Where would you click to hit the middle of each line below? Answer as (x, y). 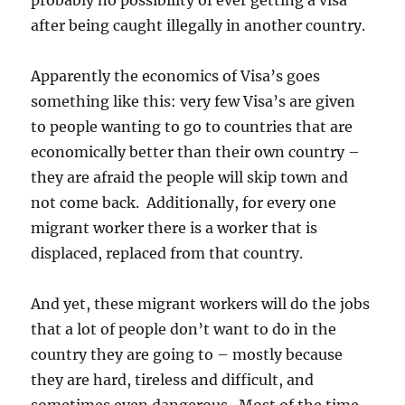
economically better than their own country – (196, 152)
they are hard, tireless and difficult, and (173, 380)
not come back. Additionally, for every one (184, 202)
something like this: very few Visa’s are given (193, 101)
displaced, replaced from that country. (167, 253)
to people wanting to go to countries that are (192, 127)
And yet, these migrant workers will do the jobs (201, 304)
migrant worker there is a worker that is (174, 228)
